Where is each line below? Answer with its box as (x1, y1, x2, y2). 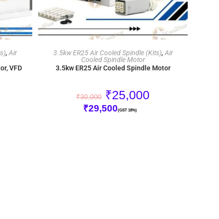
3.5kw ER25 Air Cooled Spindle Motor (55, 64, 171, 72)
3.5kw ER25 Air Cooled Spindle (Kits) (53, 49, 162, 57)
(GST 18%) (118, 108, 137, 113)
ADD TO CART (91, 46, 134, 53)
